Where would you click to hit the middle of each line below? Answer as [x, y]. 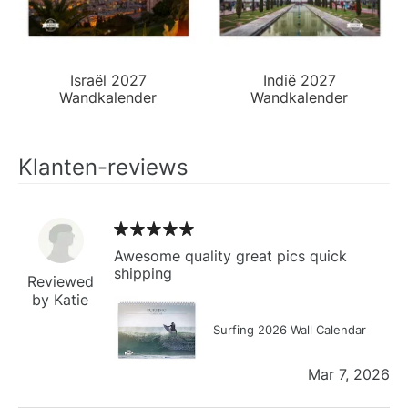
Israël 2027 [108, 80]
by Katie [61, 299]
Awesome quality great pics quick [230, 255]
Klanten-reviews [103, 167]
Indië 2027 [300, 80]
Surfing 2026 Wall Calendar [290, 329]
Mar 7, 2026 [349, 374]
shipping [143, 273]
